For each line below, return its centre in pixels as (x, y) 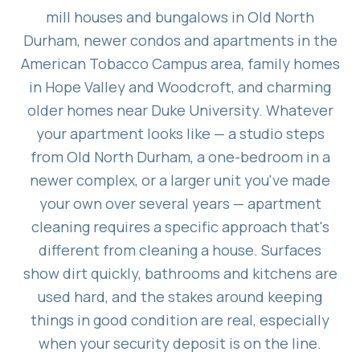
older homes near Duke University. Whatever (180, 110)
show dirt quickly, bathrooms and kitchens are (180, 273)
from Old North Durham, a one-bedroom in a (180, 156)
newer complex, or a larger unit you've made (180, 180)
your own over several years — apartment (180, 203)
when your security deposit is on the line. (180, 343)
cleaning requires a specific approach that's (180, 226)
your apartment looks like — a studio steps (180, 133)
